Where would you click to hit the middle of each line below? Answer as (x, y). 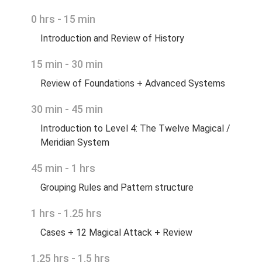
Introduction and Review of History (112, 39)
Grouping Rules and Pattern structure (117, 188)
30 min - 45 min (67, 109)
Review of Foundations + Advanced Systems (132, 84)
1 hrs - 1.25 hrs (66, 213)
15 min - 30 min (67, 64)
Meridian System (75, 143)
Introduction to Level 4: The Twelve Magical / (135, 129)
